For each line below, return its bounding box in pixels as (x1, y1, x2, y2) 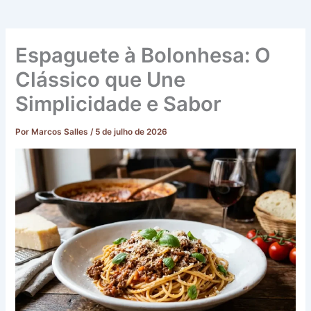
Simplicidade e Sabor (15, 92, 222, 117)
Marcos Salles (31, 127, 91, 137)
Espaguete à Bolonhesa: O (15, 43, 271, 68)
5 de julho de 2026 (95, 127, 168, 137)
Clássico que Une (15, 67, 186, 92)
